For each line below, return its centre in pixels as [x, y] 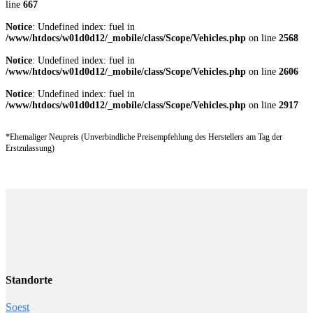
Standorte [29, 279]
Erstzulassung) [30, 149]
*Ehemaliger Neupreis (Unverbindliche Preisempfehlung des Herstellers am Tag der [144, 138]
